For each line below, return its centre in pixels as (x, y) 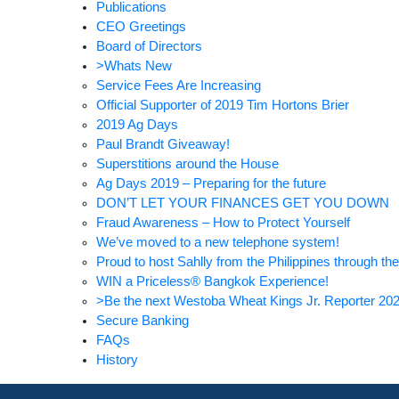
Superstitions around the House (187, 163)
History (117, 359)
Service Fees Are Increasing (178, 85)
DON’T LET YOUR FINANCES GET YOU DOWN (242, 203)
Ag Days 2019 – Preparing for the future (211, 183)
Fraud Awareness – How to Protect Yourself (223, 222)
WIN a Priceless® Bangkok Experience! (212, 281)
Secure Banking (142, 320)
